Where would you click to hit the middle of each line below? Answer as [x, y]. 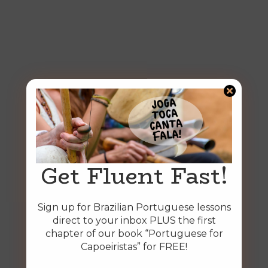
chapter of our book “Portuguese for [134, 233]
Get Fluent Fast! [134, 176]
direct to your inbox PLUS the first [134, 220]
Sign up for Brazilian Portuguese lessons [134, 207]
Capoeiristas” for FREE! [134, 246]
